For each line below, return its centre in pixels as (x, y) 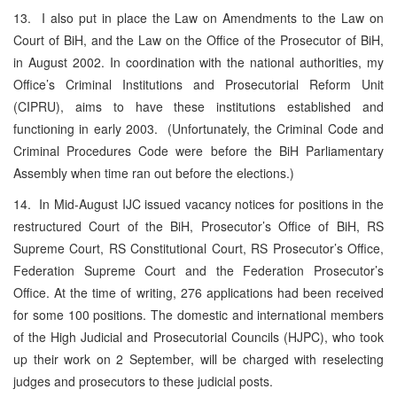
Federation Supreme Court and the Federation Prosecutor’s (198, 270)
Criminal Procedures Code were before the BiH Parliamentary (198, 150)
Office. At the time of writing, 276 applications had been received (198, 292)
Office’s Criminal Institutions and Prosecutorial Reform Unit (198, 84)
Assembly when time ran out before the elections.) (154, 172)
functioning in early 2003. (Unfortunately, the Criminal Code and (198, 128)
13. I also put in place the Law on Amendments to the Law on (198, 17)
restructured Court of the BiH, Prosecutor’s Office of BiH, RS (198, 226)
